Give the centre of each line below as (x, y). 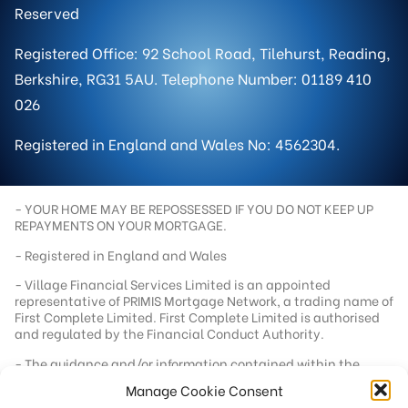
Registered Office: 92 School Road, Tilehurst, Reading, (203, 53)
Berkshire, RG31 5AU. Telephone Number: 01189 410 (193, 78)
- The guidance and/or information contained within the (187, 362)
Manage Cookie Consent (204, 390)
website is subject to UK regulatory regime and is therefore (192, 379)
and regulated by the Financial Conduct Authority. (169, 333)
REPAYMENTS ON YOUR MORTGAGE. (121, 225)
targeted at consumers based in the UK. (136, 395)
